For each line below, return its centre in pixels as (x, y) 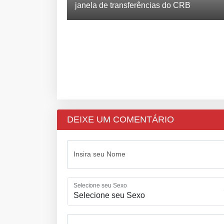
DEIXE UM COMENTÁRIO (120, 119)
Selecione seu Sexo (100, 185)
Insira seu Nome (99, 154)
